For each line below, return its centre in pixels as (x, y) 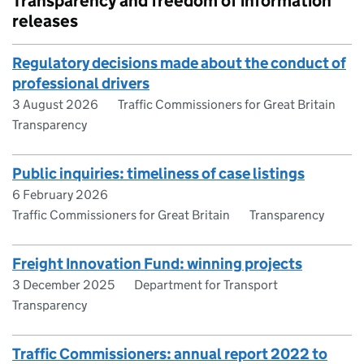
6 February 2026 (60, 195)
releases (45, 21)
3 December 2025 (63, 285)
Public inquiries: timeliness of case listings (158, 173)
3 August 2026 (55, 104)
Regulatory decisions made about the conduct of (179, 63)
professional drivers (81, 83)
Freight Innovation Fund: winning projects (157, 264)
